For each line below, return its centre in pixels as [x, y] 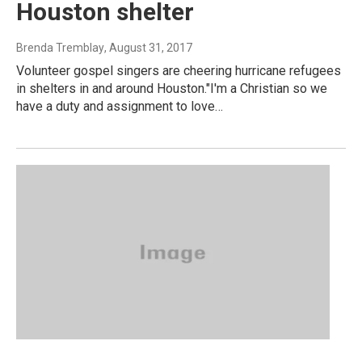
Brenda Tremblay [60, 48]
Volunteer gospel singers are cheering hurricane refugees [179, 71]
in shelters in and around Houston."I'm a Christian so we [172, 89]
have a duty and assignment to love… [120, 107]
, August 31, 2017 [148, 48]
